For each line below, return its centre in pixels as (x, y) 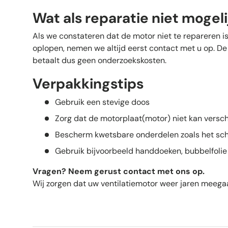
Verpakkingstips (88, 84)
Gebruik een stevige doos (102, 102)
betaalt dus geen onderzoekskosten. (99, 61)
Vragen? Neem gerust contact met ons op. (119, 171)
